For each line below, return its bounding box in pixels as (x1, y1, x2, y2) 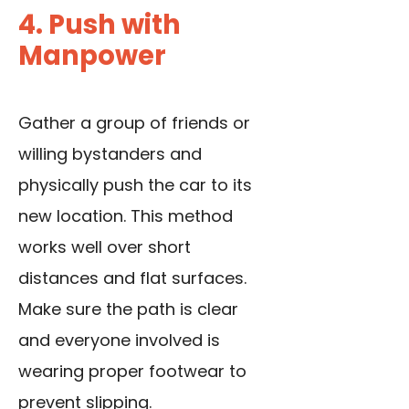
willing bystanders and (18, 142, 202, 166)
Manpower (18, 37, 166, 75)
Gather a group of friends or (18, 111, 250, 135)
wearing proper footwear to (18, 360, 246, 383)
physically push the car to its (18, 173, 252, 197)
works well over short (18, 236, 191, 259)
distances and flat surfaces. (18, 267, 246, 290)
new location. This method (18, 204, 233, 228)
